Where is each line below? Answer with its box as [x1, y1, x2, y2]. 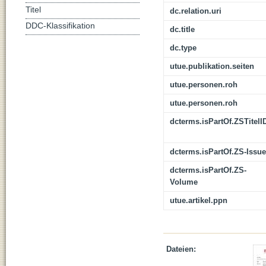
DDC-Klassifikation [26, 21, 95, 30]
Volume [170, 178, 198, 187]
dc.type [170, 43, 197, 53]
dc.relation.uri [170, 7, 221, 16]
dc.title [170, 25, 195, 34]
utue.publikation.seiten [170, 62, 254, 71]
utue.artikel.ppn [170, 196, 227, 205]
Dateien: [166, 245, 196, 254]
